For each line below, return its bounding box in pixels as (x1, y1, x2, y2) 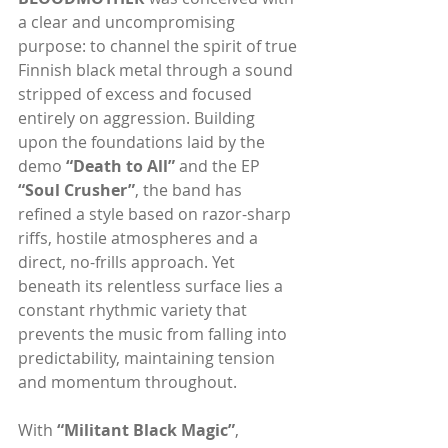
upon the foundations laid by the (18, 130, 269, 153)
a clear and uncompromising (18, 10, 239, 33)
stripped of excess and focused (18, 82, 256, 105)
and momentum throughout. (18, 370, 237, 393)
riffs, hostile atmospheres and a (18, 226, 262, 249)
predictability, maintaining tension (18, 346, 279, 369)
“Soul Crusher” (18, 178, 135, 201)
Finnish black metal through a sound (18, 58, 297, 81)
